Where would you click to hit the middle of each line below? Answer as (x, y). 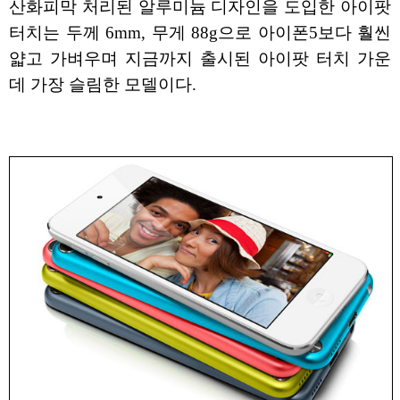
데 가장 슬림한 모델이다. (103, 84)
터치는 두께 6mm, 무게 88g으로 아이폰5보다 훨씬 (200, 32)
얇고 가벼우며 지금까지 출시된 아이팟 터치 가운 (200, 58)
